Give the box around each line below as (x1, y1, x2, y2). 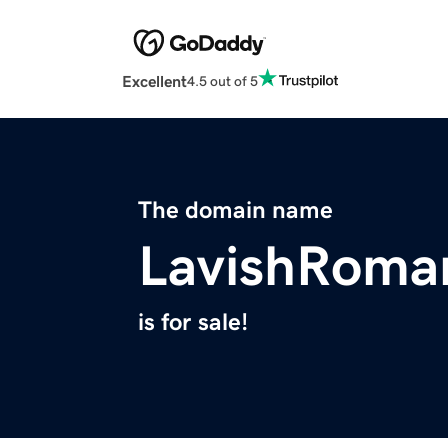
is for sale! (138, 310, 248, 335)
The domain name (138, 198, 333, 223)
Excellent (122, 73, 187, 90)
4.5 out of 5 (187, 73, 258, 88)
